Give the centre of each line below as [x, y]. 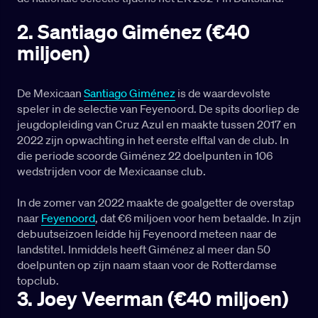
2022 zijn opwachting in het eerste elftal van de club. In [153, 140]
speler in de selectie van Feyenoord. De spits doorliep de [158, 109]
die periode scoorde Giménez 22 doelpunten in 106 [145, 156]
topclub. [38, 281]
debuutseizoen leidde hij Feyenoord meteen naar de [147, 234]
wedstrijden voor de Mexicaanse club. [111, 171]
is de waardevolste [223, 93]
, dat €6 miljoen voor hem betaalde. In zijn [198, 218]
